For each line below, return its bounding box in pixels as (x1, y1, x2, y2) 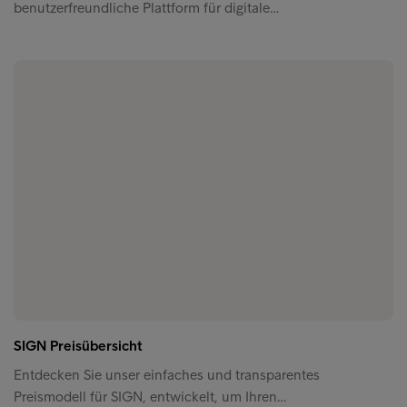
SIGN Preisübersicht (14, 336, 143, 354)
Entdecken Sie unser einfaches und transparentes (14, 365, 320, 383)
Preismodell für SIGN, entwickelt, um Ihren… (14, 387, 286, 405)
